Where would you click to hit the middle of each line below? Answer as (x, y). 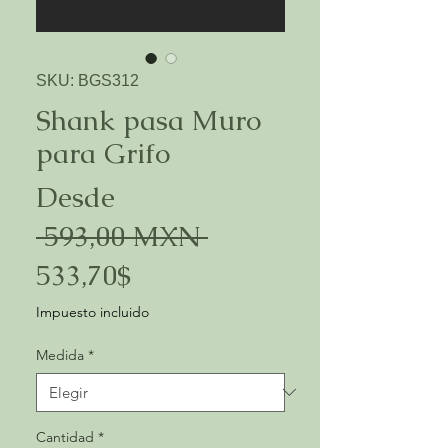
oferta (168, 351)
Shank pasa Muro (148, 119)
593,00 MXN (122, 235)
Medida (60, 354)
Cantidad (65, 436)
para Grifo (103, 152)
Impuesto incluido (92, 311)
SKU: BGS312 (87, 80)
